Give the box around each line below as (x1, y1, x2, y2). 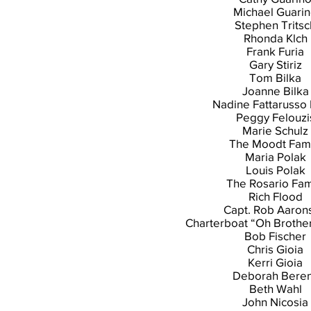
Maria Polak (244, 150, 306, 163)
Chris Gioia (247, 242, 303, 255)
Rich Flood (248, 190, 303, 203)
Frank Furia (246, 44, 304, 58)
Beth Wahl (249, 282, 302, 295)
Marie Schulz (242, 124, 308, 137)
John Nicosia (242, 295, 308, 308)
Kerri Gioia (248, 255, 303, 269)
